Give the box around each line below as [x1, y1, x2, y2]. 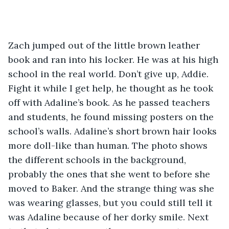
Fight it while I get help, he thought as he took [8, 82, 216, 94]
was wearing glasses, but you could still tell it [8, 196, 215, 209]
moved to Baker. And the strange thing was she [8, 182, 217, 194]
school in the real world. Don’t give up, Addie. [8, 67, 211, 80]
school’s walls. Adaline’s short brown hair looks [8, 125, 219, 137]
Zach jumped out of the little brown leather [8, 39, 202, 51]
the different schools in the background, [8, 153, 189, 166]
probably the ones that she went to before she [8, 168, 213, 180]
